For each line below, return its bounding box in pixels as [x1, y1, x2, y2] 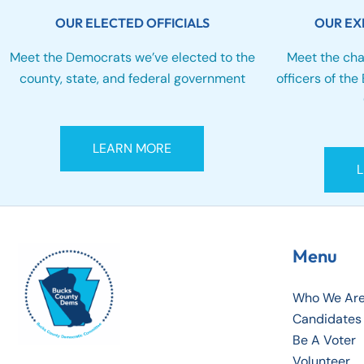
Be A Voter [292, 331, 356, 349]
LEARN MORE [93, 140, 171, 158]
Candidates [292, 310, 362, 328]
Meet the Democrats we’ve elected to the [9, 48, 255, 66]
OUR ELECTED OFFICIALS [54, 14, 210, 31]
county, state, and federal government [19, 69, 245, 87]
